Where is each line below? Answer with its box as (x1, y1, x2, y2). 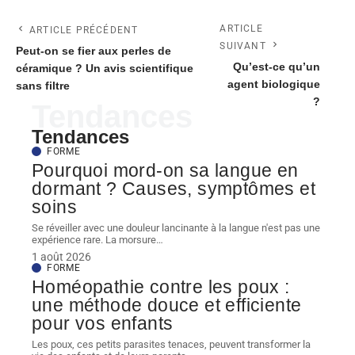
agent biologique (227, 78, 320, 91)
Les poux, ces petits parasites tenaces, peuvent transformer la (32, 338, 311, 351)
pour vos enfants (32, 313, 174, 334)
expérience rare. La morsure (32, 234, 156, 246)
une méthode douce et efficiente (32, 295, 302, 316)
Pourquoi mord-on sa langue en (32, 160, 299, 181)
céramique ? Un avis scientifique (16, 63, 193, 75)
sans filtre (16, 80, 70, 93)
